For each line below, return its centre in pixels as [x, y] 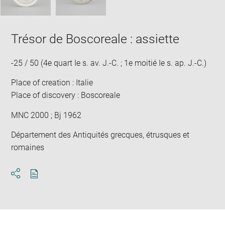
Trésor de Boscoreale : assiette [95, 39]
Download [52, 183]
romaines [28, 147]
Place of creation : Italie [52, 83]
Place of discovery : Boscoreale [66, 95]
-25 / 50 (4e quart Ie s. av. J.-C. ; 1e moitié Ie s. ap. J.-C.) [109, 63]
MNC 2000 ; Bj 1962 [46, 115]
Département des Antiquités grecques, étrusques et [100, 135]
